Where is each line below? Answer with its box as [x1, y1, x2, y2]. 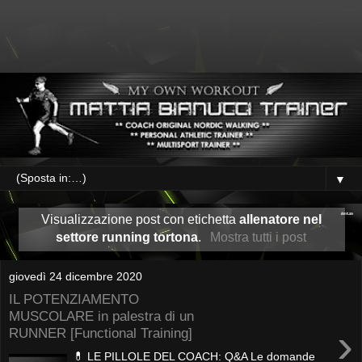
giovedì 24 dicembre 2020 [9, 269, 142, 283]
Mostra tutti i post [209, 230, 306, 245]
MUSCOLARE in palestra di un [9, 308, 194, 325]
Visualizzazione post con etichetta [40, 213, 239, 227]
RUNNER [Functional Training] [9, 325, 192, 342]
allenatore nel [238, 213, 322, 227]
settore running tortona [56, 230, 199, 245]
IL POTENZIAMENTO [9, 291, 139, 308]
